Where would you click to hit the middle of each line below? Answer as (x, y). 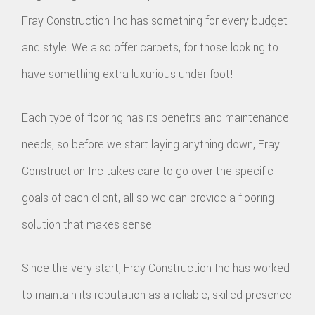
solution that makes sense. (88, 224)
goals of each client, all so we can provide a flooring (148, 198)
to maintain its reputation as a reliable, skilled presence (157, 295)
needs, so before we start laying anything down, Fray (151, 144)
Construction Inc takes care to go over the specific (148, 171)
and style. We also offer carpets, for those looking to (150, 47)
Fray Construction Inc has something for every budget (155, 20)
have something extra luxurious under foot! (128, 74)
